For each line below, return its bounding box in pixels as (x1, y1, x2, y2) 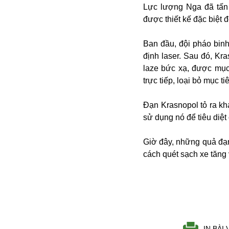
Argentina (17, 52, 53, 60)
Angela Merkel (17, 15, 70, 24)
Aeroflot (17, 27, 45, 36)
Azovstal (17, 76, 49, 85)
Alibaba (17, 3, 45, 11)
